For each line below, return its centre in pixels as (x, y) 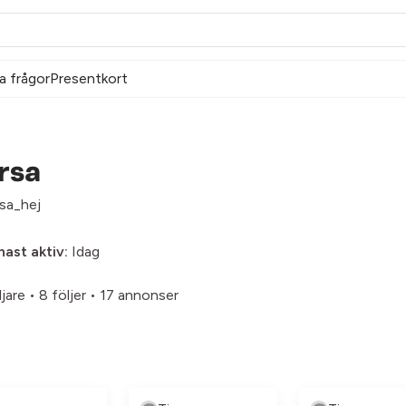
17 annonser (139, 295)
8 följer (63, 295)
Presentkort (89, 78)
